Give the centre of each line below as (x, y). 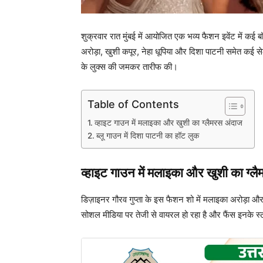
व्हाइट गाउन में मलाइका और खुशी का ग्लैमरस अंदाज (168, 123)
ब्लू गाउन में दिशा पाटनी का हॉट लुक (147, 136)
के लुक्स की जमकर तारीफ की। (129, 67)
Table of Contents (133, 104)
